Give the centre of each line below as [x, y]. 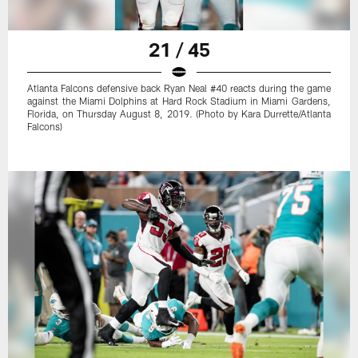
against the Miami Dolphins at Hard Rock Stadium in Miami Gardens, [179, 101]
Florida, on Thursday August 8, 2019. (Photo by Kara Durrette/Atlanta [179, 114]
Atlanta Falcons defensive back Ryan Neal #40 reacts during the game [179, 88]
